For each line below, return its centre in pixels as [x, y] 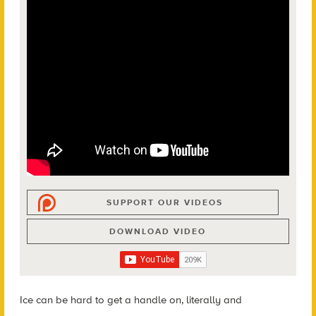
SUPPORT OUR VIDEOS [165, 203]
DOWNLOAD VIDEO [158, 232]
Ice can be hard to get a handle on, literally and [130, 300]
